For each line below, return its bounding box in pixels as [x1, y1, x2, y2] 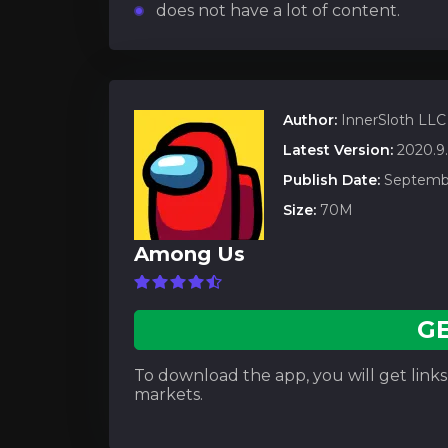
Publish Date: [283, 170, 380, 189]
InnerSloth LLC [337, 110, 446, 129]
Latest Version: [283, 140, 393, 159]
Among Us [134, 241, 245, 266]
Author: [283, 110, 337, 129]
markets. [134, 384, 203, 404]
